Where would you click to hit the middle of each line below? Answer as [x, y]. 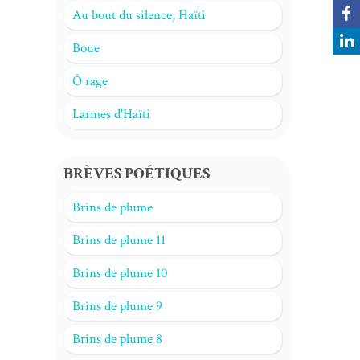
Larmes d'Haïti [111, 114]
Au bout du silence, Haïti [139, 15]
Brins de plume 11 [119, 240]
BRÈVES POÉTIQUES [136, 174]
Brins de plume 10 [120, 273]
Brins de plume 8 [117, 339]
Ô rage [90, 81]
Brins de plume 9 [117, 306]
